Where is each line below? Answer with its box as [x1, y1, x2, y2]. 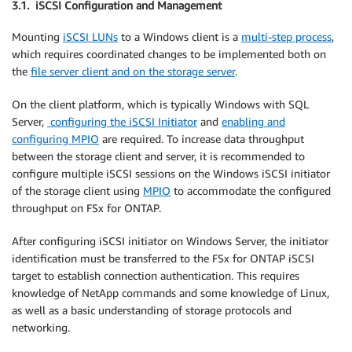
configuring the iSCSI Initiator [47, 115, 197, 129]
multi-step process [241, 30, 332, 44]
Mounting [12, 30, 63, 44]
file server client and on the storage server [31, 64, 235, 79]
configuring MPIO [12, 132, 99, 146]
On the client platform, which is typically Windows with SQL [12, 97, 309, 112]
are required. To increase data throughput [99, 132, 304, 146]
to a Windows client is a [118, 30, 241, 44]
